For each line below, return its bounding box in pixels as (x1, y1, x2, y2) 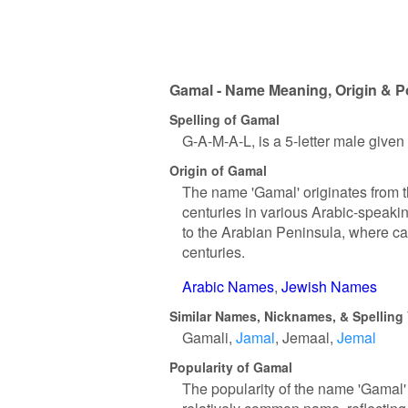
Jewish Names (281, 276, 377, 297)
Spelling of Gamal (169, 109, 280, 128)
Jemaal (282, 327, 330, 348)
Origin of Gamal (169, 160, 267, 179)
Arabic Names (182, 276, 274, 297)
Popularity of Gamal (169, 357, 292, 376)
